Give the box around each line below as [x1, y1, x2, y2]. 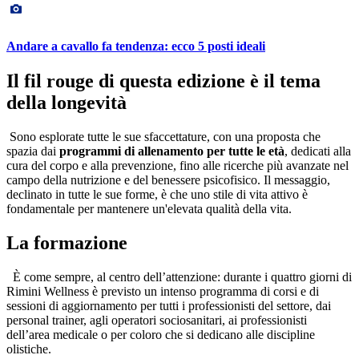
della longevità [6, 91, 127, 113]
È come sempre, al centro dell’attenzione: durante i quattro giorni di [6, 269, 352, 284]
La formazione [6, 232, 127, 253]
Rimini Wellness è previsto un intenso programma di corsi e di [6, 284, 319, 298]
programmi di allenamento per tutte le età [59, 143, 284, 158]
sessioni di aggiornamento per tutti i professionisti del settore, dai [6, 298, 331, 313]
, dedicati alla [284, 143, 351, 158]
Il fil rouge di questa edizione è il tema [6, 70, 321, 91]
